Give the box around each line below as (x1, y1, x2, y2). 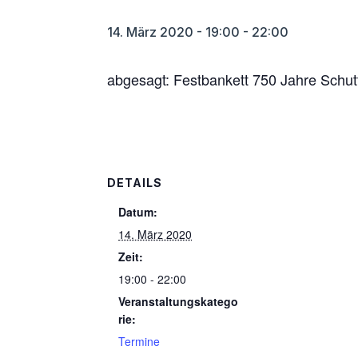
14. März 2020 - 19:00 (107, 24, 241, 40)
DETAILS (107, 176, 163, 189)
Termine (118, 333, 161, 349)
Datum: (118, 204, 158, 220)
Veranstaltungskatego (118, 293, 239, 309)
